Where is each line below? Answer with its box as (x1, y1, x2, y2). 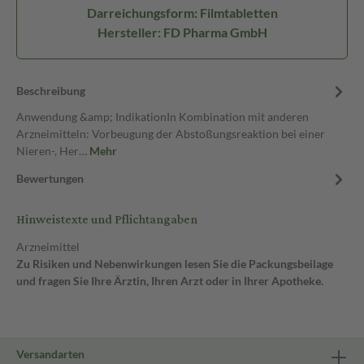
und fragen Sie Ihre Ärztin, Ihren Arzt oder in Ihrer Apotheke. (16, 274, 323, 288)
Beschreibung (16, 84, 85, 97)
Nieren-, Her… (16, 144, 89, 158)
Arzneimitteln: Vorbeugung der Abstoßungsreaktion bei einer (16, 127, 325, 141)
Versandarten (16, 347, 84, 361)
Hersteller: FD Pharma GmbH (97, 24, 267, 40)
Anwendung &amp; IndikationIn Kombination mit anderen (16, 110, 309, 123)
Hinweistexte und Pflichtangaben (16, 208, 197, 232)
